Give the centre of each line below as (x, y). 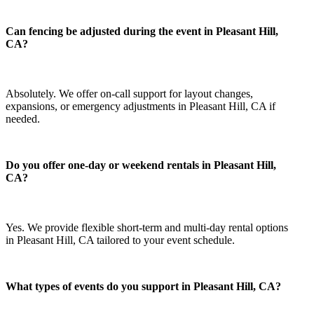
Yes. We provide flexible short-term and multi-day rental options (147, 228)
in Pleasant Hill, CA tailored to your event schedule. (120, 240)
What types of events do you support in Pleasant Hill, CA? (143, 287)
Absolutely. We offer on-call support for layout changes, (129, 94)
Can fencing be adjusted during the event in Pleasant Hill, (142, 31)
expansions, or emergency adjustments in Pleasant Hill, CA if (141, 107)
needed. (23, 119)
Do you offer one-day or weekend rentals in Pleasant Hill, (141, 165)
